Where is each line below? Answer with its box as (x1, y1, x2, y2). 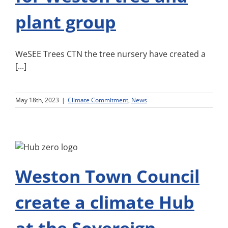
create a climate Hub (15, 190, 194, 214)
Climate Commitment (68, 96, 128, 104)
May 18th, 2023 (15, 96, 59, 104)
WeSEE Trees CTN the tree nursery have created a (15, 48, 206, 60)
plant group (15, 10, 116, 34)
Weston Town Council (15, 164, 199, 188)
